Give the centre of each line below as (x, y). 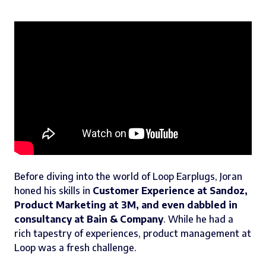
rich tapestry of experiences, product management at (133, 233)
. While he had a (198, 219)
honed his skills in (53, 190)
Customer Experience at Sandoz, (170, 190)
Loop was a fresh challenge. (75, 247)
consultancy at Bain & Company (89, 219)
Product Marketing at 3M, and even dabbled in (126, 205)
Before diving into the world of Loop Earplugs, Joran (128, 176)
